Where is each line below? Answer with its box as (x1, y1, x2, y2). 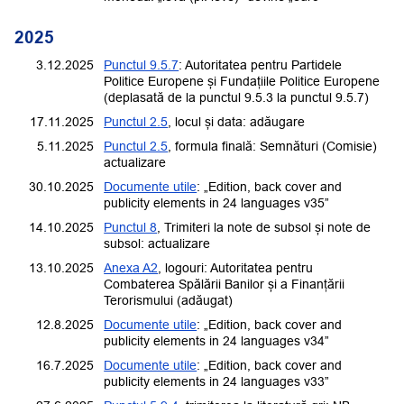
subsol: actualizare (104, 235, 211, 251)
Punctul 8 (104, 219, 158, 234)
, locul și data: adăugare (168, 114, 306, 129)
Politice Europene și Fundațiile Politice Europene (104, 73, 381, 88)
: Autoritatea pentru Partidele (179, 57, 343, 72)
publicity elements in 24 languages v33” (104, 373, 330, 389)
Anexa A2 (104, 260, 159, 275)
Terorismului (104, 292, 174, 308)
